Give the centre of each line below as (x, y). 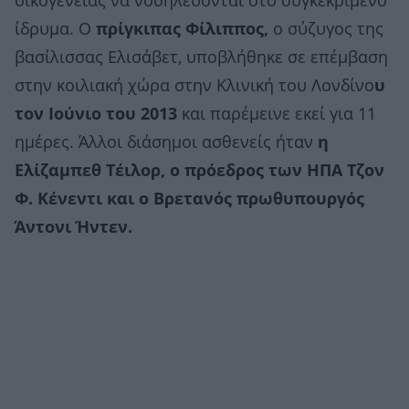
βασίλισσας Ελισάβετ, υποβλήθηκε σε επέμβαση (201, 57)
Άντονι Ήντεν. (73, 227)
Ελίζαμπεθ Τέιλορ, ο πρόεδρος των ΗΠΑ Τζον (199, 170)
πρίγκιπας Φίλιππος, (180, 29)
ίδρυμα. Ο (53, 29)
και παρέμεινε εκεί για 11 (277, 114)
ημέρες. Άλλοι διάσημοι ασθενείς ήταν (166, 142)
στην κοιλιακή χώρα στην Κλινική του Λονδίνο (194, 85)
